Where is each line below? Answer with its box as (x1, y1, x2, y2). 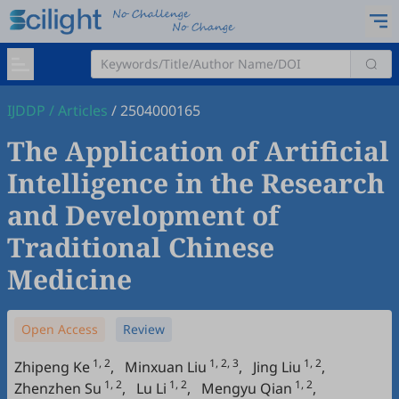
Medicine (7, 261, 132, 297)
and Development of (7, 197, 279, 233)
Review (123, 321, 165, 338)
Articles (58, 101, 108, 120)
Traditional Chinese (7, 229, 274, 265)
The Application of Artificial (7, 133, 389, 169)
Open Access (21, 321, 98, 338)
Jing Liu (253, 357, 301, 377)
